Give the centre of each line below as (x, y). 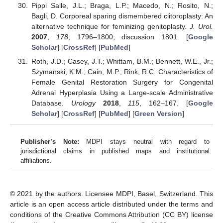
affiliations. (36, 161)
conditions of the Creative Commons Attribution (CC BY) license (111, 215)
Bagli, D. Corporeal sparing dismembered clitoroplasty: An (122, 16)
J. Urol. (201, 26)
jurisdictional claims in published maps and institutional (115, 151)
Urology (83, 103)
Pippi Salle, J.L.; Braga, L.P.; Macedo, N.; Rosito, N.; (122, 5)
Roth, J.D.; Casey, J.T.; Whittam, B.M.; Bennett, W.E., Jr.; (122, 61)
